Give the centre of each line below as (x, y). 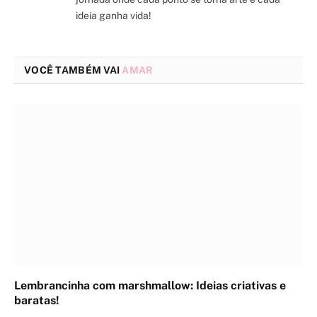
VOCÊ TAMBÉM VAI (73, 70)
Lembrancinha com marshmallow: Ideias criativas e (150, 285)
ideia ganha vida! (114, 16)
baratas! (37, 300)
